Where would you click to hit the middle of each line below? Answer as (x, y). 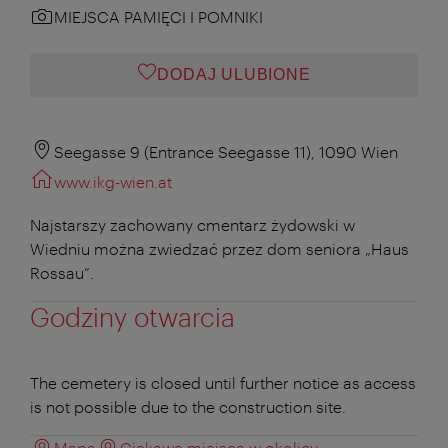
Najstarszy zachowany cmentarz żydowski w (192, 224)
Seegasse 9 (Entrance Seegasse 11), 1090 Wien (226, 151)
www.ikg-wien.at (113, 181)
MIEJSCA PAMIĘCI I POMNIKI (158, 16)
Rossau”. (62, 272)
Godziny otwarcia (132, 316)
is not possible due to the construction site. (188, 406)
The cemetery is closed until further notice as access (223, 382)
